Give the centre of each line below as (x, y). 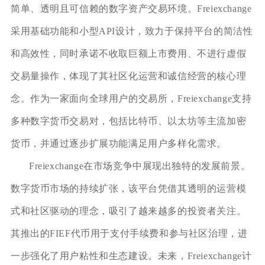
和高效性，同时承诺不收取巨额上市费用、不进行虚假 (128, 53)
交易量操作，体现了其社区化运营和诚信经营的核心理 (128, 76)
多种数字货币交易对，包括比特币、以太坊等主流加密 (128, 121)
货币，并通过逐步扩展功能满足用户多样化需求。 (119, 143)
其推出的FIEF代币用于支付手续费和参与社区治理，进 (129, 233)
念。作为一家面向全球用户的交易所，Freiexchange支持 (131, 98)
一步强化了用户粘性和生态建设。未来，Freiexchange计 (131, 256)
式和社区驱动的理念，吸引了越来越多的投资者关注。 (128, 211)
